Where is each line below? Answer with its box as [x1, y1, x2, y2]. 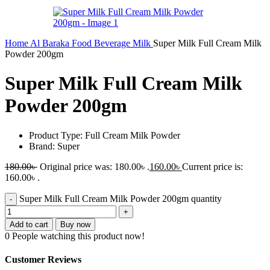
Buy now [60, 219, 90, 229]
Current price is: [182, 161, 243, 172]
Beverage [94, 38, 133, 48]
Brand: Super [29, 140, 80, 151]
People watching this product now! [12, 230, 145, 241]
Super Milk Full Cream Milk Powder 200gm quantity [19, 193, 222, 204]
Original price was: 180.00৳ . [40, 161, 149, 172]
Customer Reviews [5, 254, 81, 265]
